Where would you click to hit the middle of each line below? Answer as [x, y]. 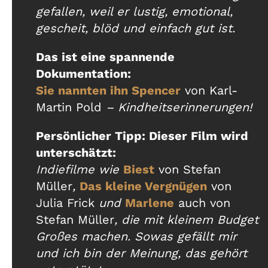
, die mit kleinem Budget [186, 220]
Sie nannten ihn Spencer [108, 91]
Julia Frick [65, 203]
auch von [202, 203]
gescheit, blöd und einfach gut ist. [135, 28]
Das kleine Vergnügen [143, 186]
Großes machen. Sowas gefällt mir [136, 237]
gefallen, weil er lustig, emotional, [134, 12]
